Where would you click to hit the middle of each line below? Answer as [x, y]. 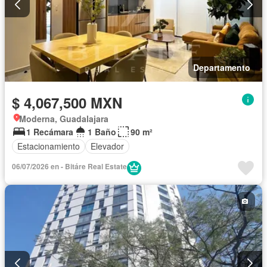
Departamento [222, 67]
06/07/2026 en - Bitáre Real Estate [69, 166]
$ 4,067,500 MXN [67, 102]
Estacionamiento [49, 146]
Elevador [107, 146]
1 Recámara [50, 131]
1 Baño [102, 131]
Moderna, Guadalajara [64, 118]
